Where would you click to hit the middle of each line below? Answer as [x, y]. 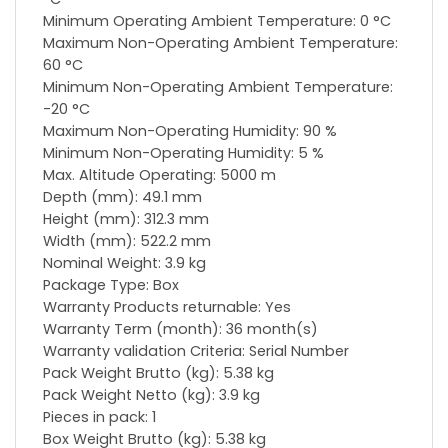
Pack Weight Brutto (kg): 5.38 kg [158, 373]
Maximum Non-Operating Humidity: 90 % [190, 131]
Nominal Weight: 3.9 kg [124, 263]
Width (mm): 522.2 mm [127, 241]
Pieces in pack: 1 [99, 417]
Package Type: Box [111, 285]
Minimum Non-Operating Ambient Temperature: [218, 87]
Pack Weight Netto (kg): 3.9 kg [151, 395]
